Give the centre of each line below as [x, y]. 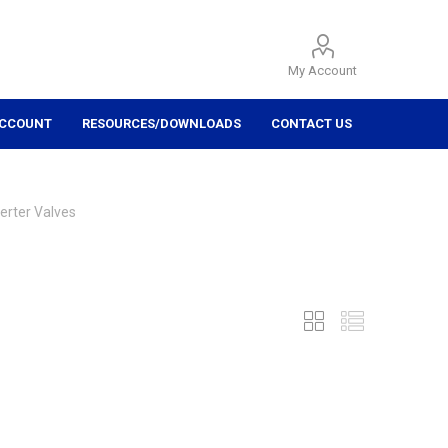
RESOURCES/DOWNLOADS [162, 123]
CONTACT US [312, 123]
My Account [323, 70]
